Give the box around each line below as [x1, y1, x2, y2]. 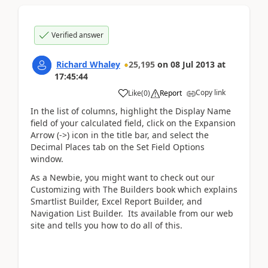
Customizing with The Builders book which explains [31, 183, 237, 195]
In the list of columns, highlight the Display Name [31, 105, 231, 117]
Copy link [196, 87, 226, 98]
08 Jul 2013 [170, 59, 215, 70]
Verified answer [51, 30, 103, 40]
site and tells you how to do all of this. [31, 219, 182, 231]
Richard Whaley [56, 59, 120, 70]
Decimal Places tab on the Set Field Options [31, 141, 205, 153]
